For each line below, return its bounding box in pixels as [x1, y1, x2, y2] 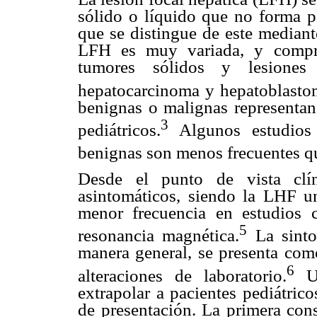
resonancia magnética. [78, 226, 240, 246]
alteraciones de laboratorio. [78, 265, 287, 285]
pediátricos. [78, 120, 161, 139]
